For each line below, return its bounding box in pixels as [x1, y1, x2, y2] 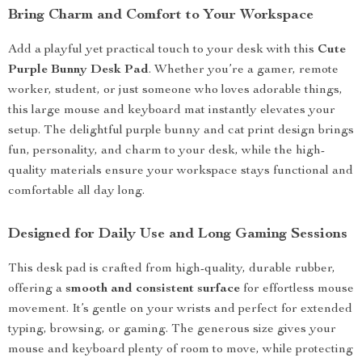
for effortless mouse [240, 283, 354, 296]
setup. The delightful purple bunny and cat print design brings [8, 124, 354, 137]
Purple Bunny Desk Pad [8, 64, 149, 77]
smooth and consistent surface [65, 283, 240, 296]
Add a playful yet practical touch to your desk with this [8, 44, 318, 57]
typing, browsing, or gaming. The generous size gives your [8, 323, 336, 336]
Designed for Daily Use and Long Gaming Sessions [8, 227, 347, 242]
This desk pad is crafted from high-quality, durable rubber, [8, 263, 335, 276]
